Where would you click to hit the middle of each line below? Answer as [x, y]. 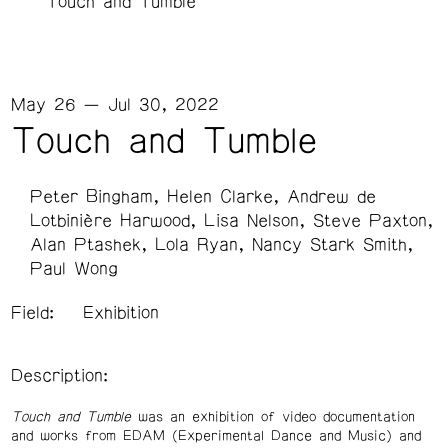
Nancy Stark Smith [330, 245]
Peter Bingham [92, 197]
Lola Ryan [197, 245]
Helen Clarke [220, 197]
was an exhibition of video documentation [272, 416]
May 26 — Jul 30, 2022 [114, 104]
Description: [59, 376]
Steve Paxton [370, 221]
